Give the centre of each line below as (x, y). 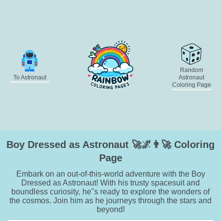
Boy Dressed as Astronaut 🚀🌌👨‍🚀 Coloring (110, 145)
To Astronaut (30, 77)
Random (191, 70)
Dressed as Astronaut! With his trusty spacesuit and (110, 183)
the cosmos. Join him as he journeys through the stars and (110, 201)
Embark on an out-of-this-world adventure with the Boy (110, 174)
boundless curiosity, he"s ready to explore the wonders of (110, 192)
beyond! (110, 210)
